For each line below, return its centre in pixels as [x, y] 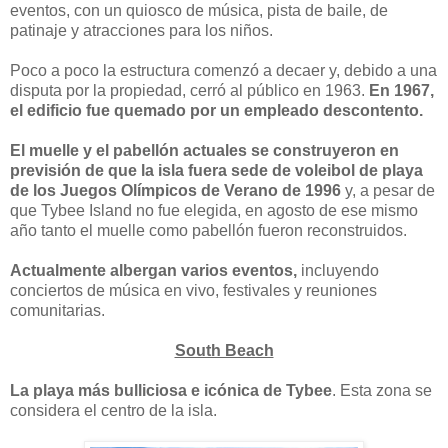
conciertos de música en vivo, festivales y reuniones [193, 290]
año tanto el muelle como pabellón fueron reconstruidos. [208, 230]
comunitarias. [57, 310]
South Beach [224, 350]
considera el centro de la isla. [113, 410]
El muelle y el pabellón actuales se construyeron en [204, 150]
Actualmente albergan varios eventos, [155, 270]
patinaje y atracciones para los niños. [141, 30]
